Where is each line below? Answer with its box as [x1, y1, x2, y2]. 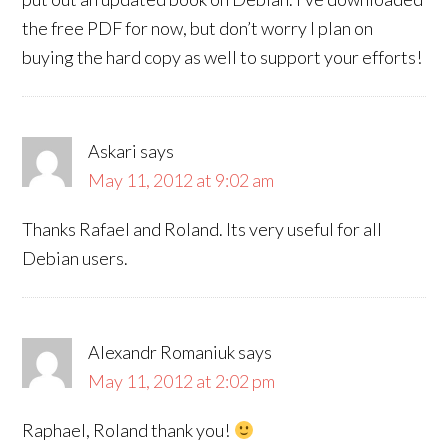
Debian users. [22, 247, 129, 269]
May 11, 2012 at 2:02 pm [88, 370, 276, 392]
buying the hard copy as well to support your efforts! [22, 46, 423, 68]
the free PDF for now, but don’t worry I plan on [22, 17, 374, 39]
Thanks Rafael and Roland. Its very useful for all [22, 218, 383, 240]
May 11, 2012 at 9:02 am [88, 169, 275, 191]
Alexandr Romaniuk [88, 341, 236, 363]
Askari [88, 140, 138, 162]
